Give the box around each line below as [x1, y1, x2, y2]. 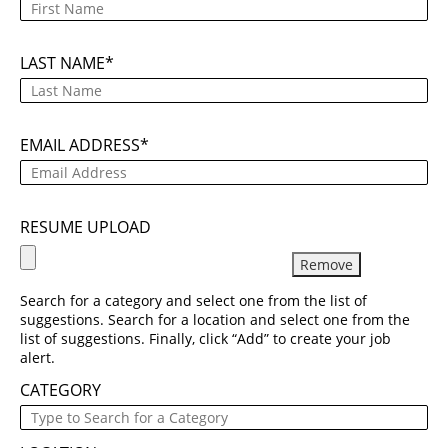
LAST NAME [20, 51, 105, 74]
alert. [20, 347, 55, 367]
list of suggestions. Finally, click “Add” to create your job [20, 328, 391, 348]
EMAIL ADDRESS [20, 133, 140, 156]
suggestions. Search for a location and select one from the [20, 309, 410, 329]
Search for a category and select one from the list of [20, 290, 367, 310]
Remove [300, 254, 353, 274]
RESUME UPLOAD [20, 215, 151, 238]
